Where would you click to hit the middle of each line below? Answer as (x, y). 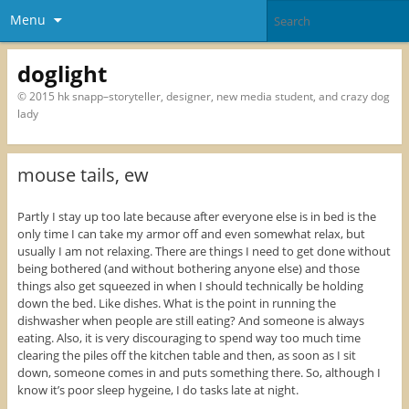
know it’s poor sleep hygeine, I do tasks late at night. (157, 390)
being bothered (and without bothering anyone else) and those (188, 269)
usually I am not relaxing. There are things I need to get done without (204, 252)
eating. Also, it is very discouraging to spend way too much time (189, 338)
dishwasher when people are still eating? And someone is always (190, 321)
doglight (62, 73)
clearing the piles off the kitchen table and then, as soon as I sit (186, 356)
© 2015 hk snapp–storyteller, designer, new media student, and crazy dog (203, 96)
